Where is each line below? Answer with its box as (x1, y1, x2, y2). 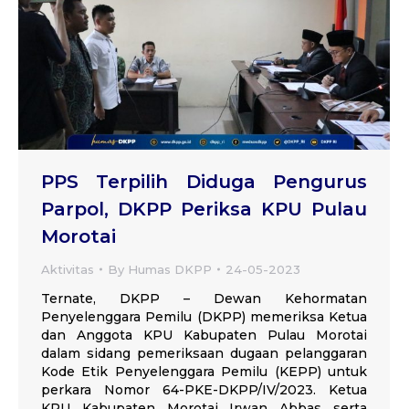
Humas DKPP (128, 261, 212, 277)
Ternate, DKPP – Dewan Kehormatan (41, 289, 367, 307)
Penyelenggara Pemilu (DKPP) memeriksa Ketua (41, 308, 367, 325)
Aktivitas (41, 261, 94, 277)
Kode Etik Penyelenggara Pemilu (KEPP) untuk (41, 362, 367, 380)
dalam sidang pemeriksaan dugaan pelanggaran (41, 344, 367, 362)
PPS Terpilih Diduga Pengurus (41, 170, 367, 193)
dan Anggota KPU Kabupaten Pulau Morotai (41, 326, 367, 343)
